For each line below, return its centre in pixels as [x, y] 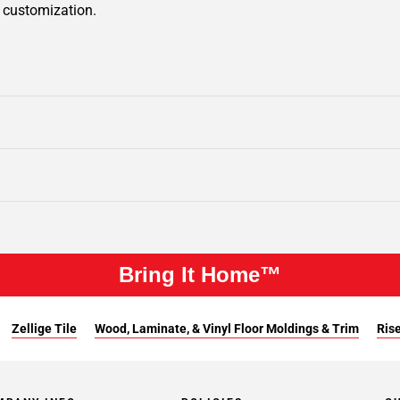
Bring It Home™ [200, 275]
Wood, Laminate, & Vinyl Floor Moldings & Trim [226, 329]
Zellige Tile [44, 329]
